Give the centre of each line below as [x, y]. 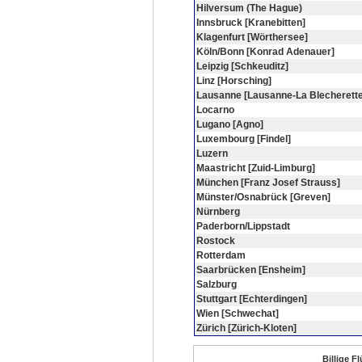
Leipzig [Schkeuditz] [242, 66]
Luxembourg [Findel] [244, 139]
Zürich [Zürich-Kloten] [246, 328]
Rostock [216, 241]
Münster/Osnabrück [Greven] [263, 197]
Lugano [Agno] [230, 124]
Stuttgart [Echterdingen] [252, 299]
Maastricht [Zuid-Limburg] [256, 168]
